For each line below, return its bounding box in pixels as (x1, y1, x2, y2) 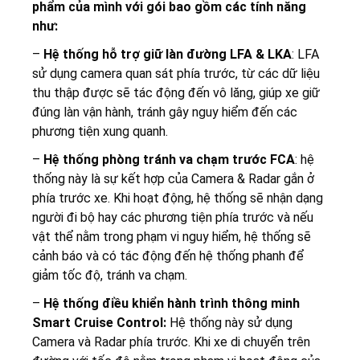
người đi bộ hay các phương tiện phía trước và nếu (32, 209, 313, 225)
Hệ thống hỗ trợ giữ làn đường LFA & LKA (43, 46, 292, 62)
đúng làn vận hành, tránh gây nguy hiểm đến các (32, 104, 297, 120)
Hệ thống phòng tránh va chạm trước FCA (43, 151, 295, 167)
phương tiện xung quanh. (32, 123, 168, 139)
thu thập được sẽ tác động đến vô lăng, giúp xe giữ (32, 84, 320, 100)
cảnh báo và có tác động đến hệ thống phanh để (32, 247, 304, 264)
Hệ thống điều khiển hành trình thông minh (43, 295, 300, 311)
